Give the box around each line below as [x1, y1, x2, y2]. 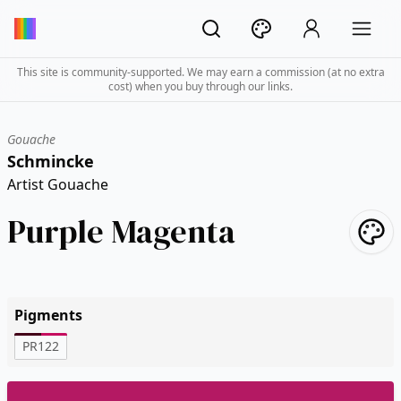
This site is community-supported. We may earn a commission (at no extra [16, 64, 385, 80]
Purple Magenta [7, 209, 235, 253]
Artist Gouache [7, 175, 108, 194]
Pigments [14, 305, 82, 325]
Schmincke [7, 150, 94, 172]
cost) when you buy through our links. [108, 79, 293, 94]
